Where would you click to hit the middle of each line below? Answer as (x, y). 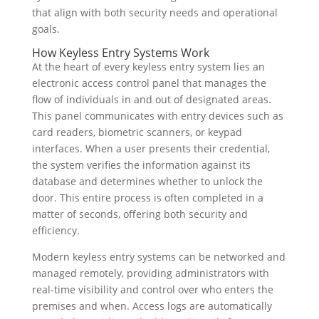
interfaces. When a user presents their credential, (151, 149)
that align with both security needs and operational (155, 13)
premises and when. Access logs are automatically (152, 306)
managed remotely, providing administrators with (150, 273)
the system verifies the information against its (141, 165)
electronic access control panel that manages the (149, 83)
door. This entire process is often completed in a (147, 198)
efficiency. (56, 231)
